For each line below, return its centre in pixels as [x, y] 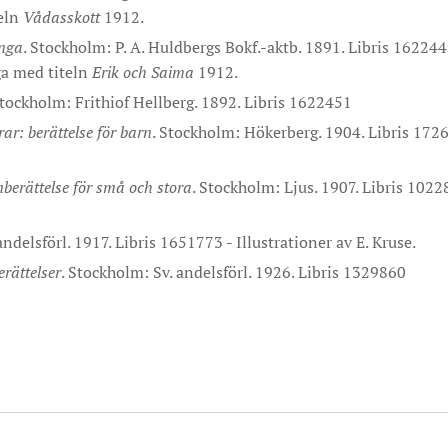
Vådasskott [61, 17]
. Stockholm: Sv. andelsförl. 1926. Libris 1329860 [233, 272]
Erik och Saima [143, 72]
